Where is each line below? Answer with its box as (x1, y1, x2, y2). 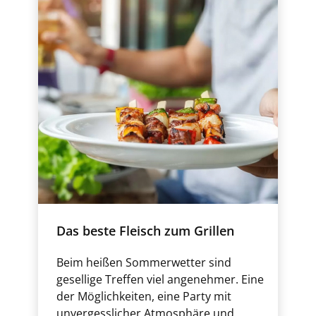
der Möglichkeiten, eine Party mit (56, 288, 231, 304)
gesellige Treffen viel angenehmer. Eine (56, 272, 264, 287)
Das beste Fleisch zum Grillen (56, 222, 234, 239)
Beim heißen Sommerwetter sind (56, 255, 231, 270)
